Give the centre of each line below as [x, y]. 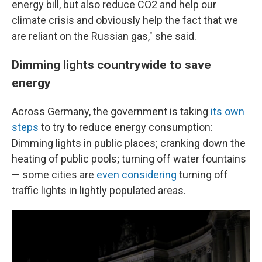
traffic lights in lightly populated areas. [99, 190]
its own [227, 111]
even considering [137, 175]
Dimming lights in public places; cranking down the [129, 143]
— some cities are [54, 175]
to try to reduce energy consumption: [126, 127]
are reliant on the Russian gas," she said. [104, 36]
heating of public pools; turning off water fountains [129, 159]
